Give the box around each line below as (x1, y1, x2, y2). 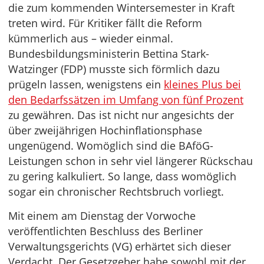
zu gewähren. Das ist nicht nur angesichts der (8, 108, 234, 123)
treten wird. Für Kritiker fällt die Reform (8, 16, 202, 31)
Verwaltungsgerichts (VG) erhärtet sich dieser (8, 239, 231, 254)
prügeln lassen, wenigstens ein (8, 77, 164, 92)
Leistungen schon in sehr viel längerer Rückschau (8, 154, 253, 169)
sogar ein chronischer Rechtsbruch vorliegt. (8, 184, 224, 199)
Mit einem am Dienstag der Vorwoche (8, 209, 196, 223)
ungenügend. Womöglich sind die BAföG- (8, 138, 213, 153)
